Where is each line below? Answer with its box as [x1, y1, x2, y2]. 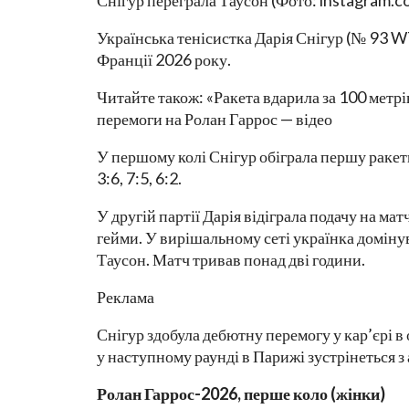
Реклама [97, 287, 154, 308]
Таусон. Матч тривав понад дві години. [97, 249, 365, 270]
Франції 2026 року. [97, 49, 231, 70]
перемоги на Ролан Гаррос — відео [97, 109, 332, 130]
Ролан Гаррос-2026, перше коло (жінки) [97, 383, 385, 404]
